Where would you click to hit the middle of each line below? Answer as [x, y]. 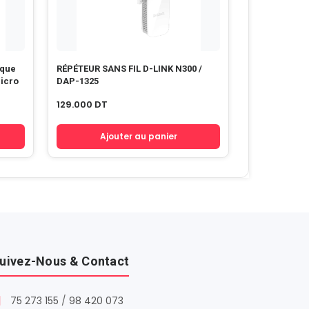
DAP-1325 [78, 81]
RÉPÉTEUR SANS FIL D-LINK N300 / [129, 68]
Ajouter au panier [138, 136]
